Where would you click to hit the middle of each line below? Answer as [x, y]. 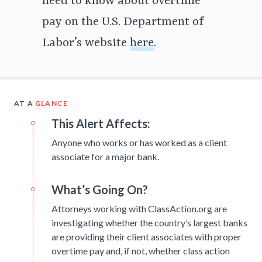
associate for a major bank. [105, 157]
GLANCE [52, 104]
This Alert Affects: [101, 124]
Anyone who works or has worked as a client [139, 143]
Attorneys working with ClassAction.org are [139, 209]
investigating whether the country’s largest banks [149, 223]
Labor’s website [86, 44]
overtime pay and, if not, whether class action [141, 251]
